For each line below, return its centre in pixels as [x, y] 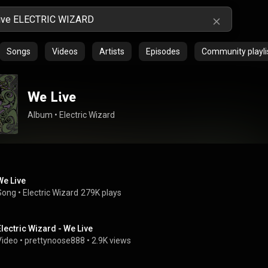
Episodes [163, 51]
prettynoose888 [55, 240]
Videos [65, 51]
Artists [112, 51]
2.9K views [111, 240]
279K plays [101, 193]
